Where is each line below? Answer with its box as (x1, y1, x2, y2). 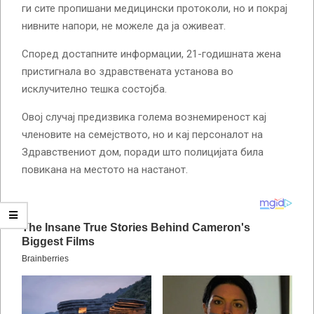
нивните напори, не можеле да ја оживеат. (22, 19, 226, 32)
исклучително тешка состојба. (22, 82, 167, 95)
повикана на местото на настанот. (22, 163, 188, 176)
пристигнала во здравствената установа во (22, 64, 233, 78)
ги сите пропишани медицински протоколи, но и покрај (22, 1, 287, 15)
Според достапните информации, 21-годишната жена (22, 47, 281, 60)
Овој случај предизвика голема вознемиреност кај (22, 110, 266, 123)
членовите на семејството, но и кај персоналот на (22, 128, 263, 141)
